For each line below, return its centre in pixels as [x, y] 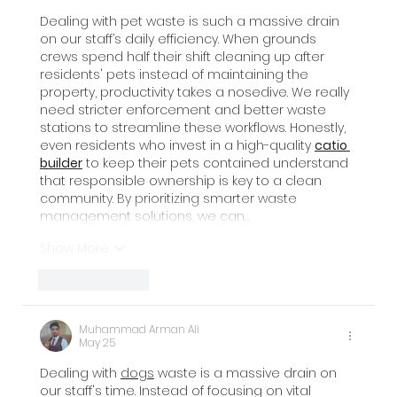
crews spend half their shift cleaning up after [183, 57]
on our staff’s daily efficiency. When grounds [179, 39]
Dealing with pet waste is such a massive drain [191, 22]
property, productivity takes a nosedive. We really [196, 93]
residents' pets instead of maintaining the [175, 75]
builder [61, 163]
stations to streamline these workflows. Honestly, [194, 128]
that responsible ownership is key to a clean [182, 181]
